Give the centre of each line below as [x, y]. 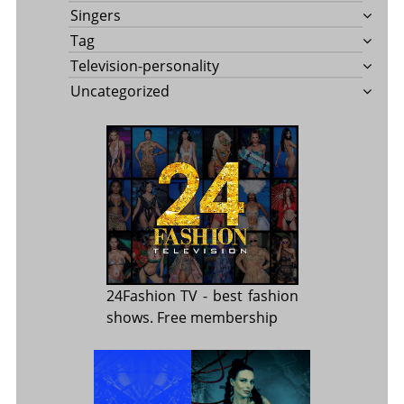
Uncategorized [119, 92]
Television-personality [144, 66]
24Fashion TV [152, 296]
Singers [95, 16]
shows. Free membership [192, 318]
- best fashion [248, 296]
